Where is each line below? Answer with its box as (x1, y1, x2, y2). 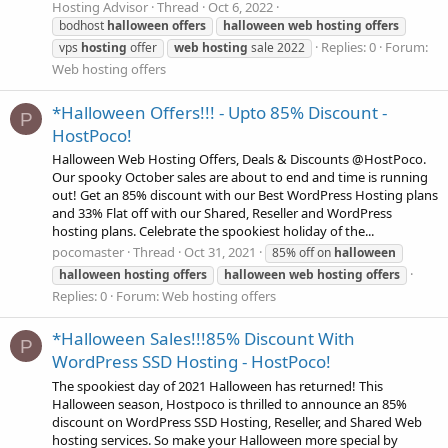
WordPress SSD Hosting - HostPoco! (52, 350, 331, 374)
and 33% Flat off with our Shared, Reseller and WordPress (52, 203, 392, 222)
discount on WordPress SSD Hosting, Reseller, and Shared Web (52, 412, 422, 431)
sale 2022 (248, 39, 305, 57)
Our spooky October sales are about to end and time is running (52, 167, 428, 186)
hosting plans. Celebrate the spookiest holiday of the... (52, 221, 374, 240)
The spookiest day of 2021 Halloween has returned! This (52, 376, 383, 395)
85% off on (272, 244, 334, 262)
